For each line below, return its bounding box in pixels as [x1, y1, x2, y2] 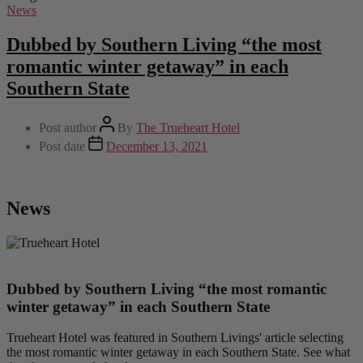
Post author [39, 121, 96, 135]
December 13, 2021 [106, 139, 207, 154]
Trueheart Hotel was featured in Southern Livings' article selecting [6, 331, 344, 345]
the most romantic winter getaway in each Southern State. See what [6, 345, 350, 360]
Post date [39, 139, 85, 154]
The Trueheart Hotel [136, 121, 240, 135]
